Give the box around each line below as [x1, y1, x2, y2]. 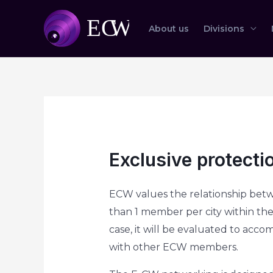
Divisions [204, 23, 244, 34]
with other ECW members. [108, 241, 238, 253]
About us [149, 23, 189, 34]
